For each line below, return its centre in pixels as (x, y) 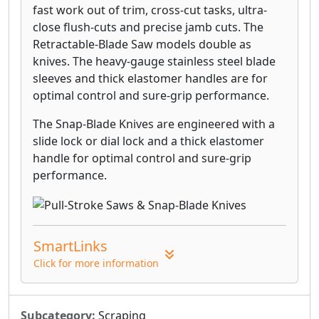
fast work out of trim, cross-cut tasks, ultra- (150, 10)
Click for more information (96, 263)
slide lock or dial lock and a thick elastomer (148, 141)
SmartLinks (70, 246)
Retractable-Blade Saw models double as (142, 44)
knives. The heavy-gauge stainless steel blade (154, 61)
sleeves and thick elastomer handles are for (150, 78)
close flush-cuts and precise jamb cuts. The (148, 27)
